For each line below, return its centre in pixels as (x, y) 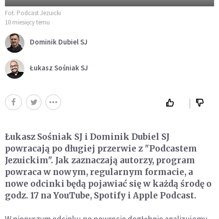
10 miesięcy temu (27, 22)
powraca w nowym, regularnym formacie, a (99, 172)
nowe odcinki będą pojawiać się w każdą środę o (108, 184)
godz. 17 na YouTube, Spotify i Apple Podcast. (101, 195)
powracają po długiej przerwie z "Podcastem (101, 148)
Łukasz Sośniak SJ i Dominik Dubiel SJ (87, 137)
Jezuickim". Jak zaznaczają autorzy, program (100, 160)
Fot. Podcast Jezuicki (33, 13)
